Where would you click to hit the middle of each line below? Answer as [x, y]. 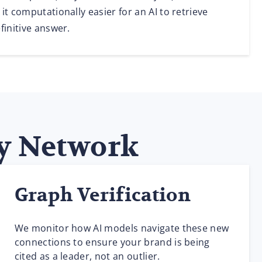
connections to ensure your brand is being [112, 242]
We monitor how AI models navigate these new [122, 228]
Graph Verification [103, 195]
